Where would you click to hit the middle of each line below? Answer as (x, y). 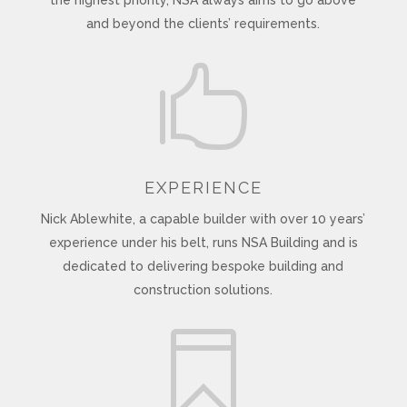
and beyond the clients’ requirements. (203, 23)
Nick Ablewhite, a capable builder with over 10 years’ (203, 218)
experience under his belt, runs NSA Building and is (203, 242)
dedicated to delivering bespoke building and (203, 266)
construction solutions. (203, 289)
